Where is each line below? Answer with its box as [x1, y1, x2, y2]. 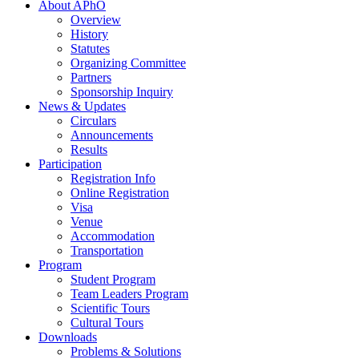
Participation [38, 156, 102, 171]
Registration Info [71, 171, 155, 185]
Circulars [71, 113, 116, 127]
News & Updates [38, 99, 126, 113]
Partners [71, 70, 111, 84]
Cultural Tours [71, 315, 143, 329]
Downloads [38, 329, 97, 344]
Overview [71, 12, 121, 26]
